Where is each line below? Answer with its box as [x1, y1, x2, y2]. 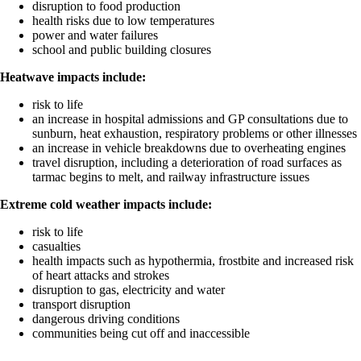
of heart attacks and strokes [32, 268, 169, 283]
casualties [32, 239, 81, 254]
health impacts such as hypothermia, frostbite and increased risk [32, 254, 354, 268]
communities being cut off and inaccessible [32, 326, 250, 341]
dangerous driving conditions [32, 312, 180, 326]
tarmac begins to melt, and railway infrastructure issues [32, 170, 309, 185]
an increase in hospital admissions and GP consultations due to [32, 112, 348, 127]
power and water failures [32, 28, 158, 43]
